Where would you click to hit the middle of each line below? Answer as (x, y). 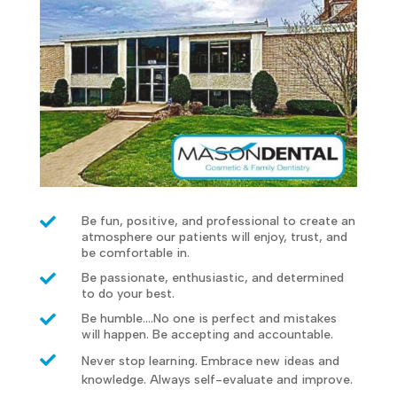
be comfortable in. (135, 253)
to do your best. (128, 293)
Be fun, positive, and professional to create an (218, 221)
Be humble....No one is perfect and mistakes (209, 318)
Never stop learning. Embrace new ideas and (210, 361)
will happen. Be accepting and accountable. (207, 334)
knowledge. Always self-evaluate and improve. (217, 379)
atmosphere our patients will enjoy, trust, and (214, 237)
